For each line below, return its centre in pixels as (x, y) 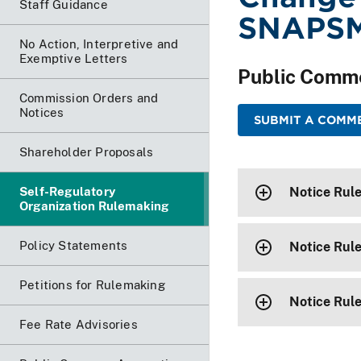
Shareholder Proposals (87, 151)
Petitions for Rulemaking (92, 284)
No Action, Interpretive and (99, 44)
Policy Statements (74, 245)
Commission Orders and (89, 98)
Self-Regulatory (67, 191)
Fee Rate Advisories (79, 324)
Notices (42, 112)
